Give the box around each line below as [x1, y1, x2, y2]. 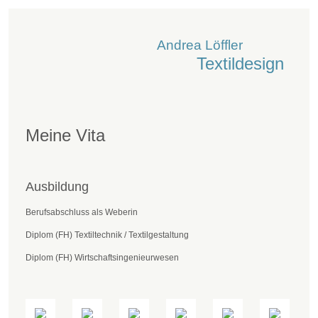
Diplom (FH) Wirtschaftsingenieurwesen [26, 252, 179, 263]
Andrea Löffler [157, 38, 243, 53]
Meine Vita [26, 126, 105, 145]
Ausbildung [26, 180, 89, 194]
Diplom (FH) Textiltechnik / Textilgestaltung [26, 229, 189, 240]
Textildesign [197, 54, 284, 73]
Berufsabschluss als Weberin [26, 207, 138, 217]
